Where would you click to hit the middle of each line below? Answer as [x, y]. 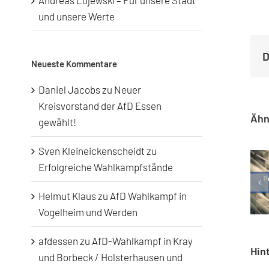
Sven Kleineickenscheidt [92, 150]
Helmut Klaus [67, 195]
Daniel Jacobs [69, 89]
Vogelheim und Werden [88, 212]
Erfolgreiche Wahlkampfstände [106, 167]
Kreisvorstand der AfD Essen [100, 105]
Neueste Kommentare [74, 64]
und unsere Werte [77, 17]
